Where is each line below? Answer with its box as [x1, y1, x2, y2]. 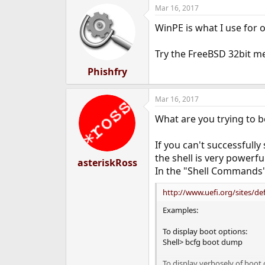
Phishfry [87, 65, 127, 78]
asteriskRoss [77, 156, 137, 169]
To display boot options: [162, 226, 247, 237]
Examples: [162, 205, 198, 215]
